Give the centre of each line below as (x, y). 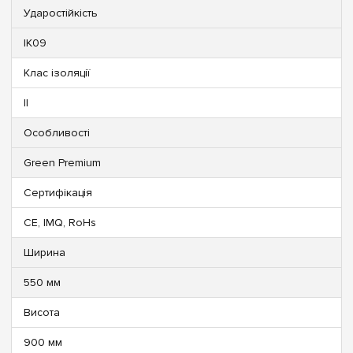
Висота (42, 312)
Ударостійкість (61, 13)
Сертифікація (58, 192)
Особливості (57, 132)
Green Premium (62, 162)
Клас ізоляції (57, 72)
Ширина (45, 252)
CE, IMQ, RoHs (60, 222)
